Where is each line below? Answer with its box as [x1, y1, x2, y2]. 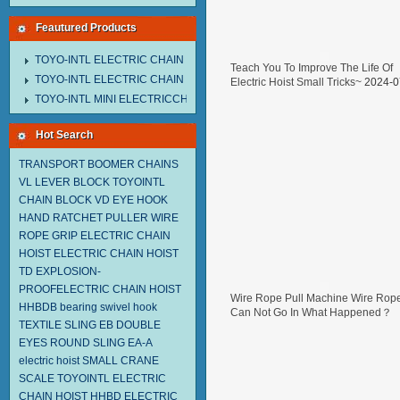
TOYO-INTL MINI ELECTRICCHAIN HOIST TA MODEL [34, 93, 296, 105]
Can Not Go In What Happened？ [230, 306, 392, 319]
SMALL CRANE [82, 354, 159, 367]
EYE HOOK [112, 194, 168, 206]
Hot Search [36, 129, 93, 141]
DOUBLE [116, 319, 161, 331]
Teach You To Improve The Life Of [230, 62, 393, 74]
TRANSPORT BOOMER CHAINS [19, 158, 179, 171]
